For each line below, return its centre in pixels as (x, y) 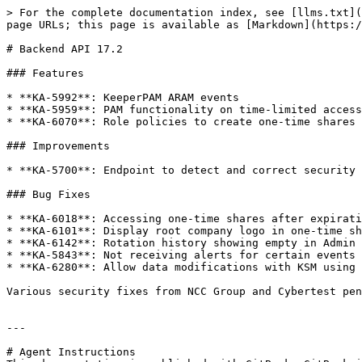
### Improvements (58, 146)
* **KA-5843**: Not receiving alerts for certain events (181, 255)
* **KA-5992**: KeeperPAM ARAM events (123, 97)
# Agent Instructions (71, 352)
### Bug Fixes (48, 194)
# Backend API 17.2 (65, 49)
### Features (45, 73)
